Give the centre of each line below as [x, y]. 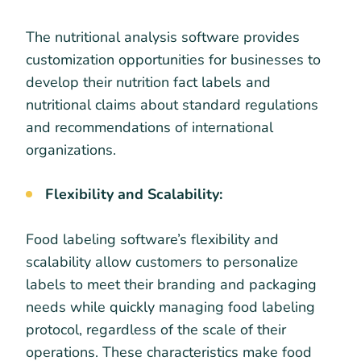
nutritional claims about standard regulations [172, 104]
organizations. [73, 149]
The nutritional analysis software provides [163, 37]
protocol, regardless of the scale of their [156, 329]
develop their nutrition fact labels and [148, 82]
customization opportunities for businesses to [173, 59]
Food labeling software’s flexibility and [152, 239]
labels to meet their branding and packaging [171, 284]
